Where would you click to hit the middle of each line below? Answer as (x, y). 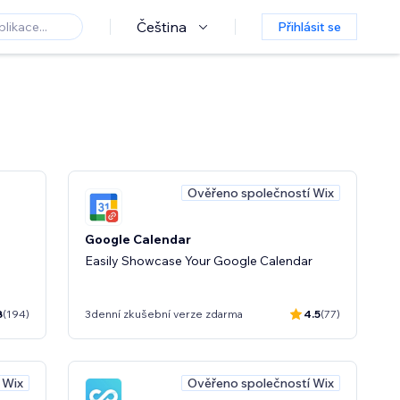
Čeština (162, 27)
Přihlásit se (309, 27)
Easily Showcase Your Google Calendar (199, 260)
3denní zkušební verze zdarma (164, 314)
